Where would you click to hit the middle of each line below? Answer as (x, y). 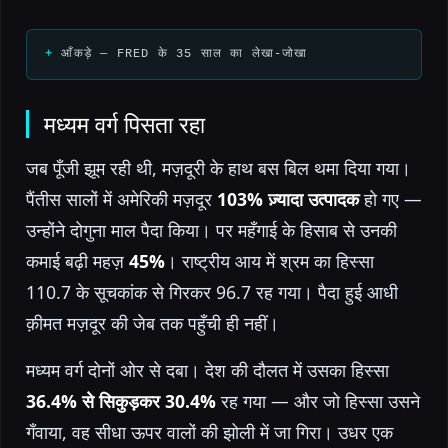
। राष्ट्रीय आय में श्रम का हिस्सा (269, 260)
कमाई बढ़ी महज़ (77, 260)
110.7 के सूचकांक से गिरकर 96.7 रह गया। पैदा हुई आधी (212, 291)
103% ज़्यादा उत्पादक (288, 198)
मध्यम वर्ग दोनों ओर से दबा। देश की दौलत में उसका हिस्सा (207, 369)
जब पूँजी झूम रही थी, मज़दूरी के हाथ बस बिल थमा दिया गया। (218, 167)
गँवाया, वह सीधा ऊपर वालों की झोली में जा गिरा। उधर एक (209, 431)
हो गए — (390, 198)
